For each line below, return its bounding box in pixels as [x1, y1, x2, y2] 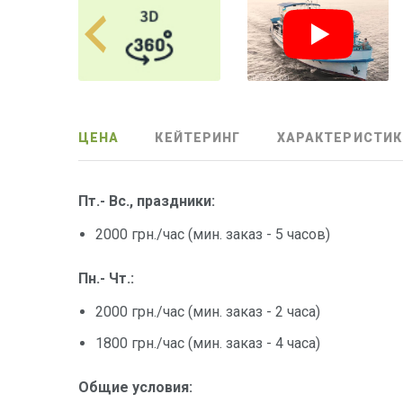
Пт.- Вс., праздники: [78, 193, 215, 210]
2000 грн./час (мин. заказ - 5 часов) [95, 226, 331, 244]
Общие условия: [78, 379, 193, 397]
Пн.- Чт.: [78, 270, 134, 288]
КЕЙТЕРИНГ [155, 130, 241, 146]
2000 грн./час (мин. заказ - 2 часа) [95, 303, 321, 321]
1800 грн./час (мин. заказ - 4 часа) [95, 335, 321, 353]
